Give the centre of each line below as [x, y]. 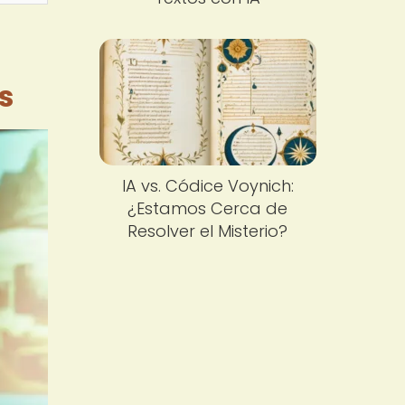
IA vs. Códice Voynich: [207, 186]
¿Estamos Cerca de [208, 209]
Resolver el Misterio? [208, 231]
